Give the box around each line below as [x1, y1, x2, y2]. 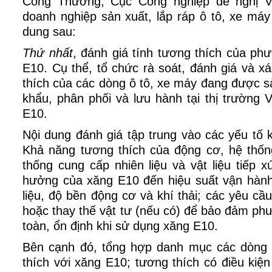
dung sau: [22, 25, 76, 38]
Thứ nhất [22, 46, 73, 59]
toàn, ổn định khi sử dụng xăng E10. [22, 219, 218, 233]
